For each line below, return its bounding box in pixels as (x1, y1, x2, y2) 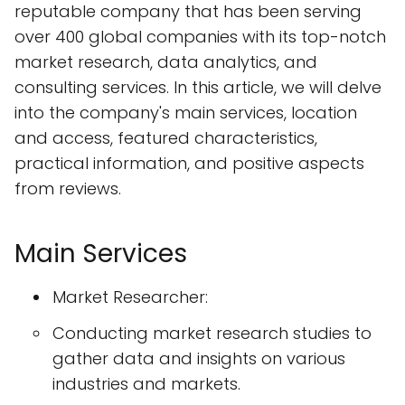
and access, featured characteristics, (14, 127, 317, 149)
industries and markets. (52, 372, 240, 395)
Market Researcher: (52, 286, 208, 308)
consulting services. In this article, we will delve (14, 76, 381, 99)
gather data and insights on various (52, 347, 345, 370)
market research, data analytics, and (14, 51, 317, 73)
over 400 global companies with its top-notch (14, 25, 386, 48)
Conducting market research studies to (52, 322, 372, 344)
